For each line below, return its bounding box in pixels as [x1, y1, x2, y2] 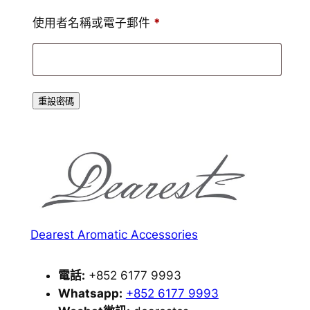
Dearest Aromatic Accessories [30, 227, 198, 241]
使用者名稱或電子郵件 [32, 16, 154, 30]
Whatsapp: [57, 286, 122, 301]
